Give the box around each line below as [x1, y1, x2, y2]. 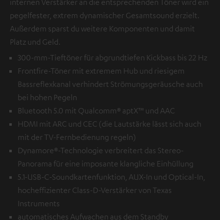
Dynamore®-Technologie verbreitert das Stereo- [18, 145, 184, 155]
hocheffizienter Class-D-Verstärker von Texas [18, 185, 172, 195]
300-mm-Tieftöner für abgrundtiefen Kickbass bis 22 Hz [18, 52, 207, 62]
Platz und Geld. [10, 36, 60, 47]
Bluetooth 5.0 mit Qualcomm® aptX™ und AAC [18, 105, 175, 115]
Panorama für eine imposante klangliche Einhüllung [18, 158, 193, 168]
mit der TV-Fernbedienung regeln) [18, 132, 136, 142]
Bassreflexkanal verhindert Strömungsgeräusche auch [18, 79, 203, 89]
